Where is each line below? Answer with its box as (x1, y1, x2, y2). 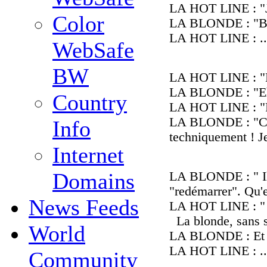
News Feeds (29, 195, 139, 221)
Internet (52, 142, 124, 168)
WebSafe (52, 38, 134, 63)
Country (52, 90, 127, 116)
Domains (52, 169, 135, 194)
